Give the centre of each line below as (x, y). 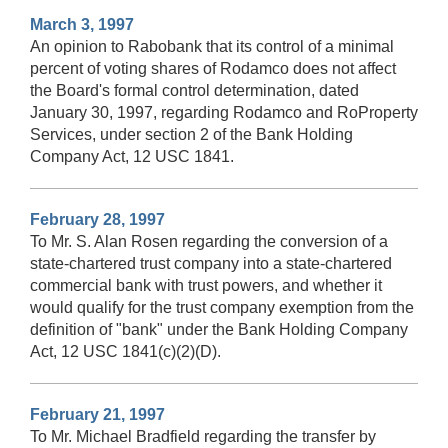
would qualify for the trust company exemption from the (222, 307)
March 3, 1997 (82, 24)
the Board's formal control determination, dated (194, 90)
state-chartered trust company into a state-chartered (211, 263)
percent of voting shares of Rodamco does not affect (213, 68)
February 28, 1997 (97, 219)
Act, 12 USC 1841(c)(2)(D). (125, 351)
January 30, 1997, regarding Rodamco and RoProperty (224, 112)
